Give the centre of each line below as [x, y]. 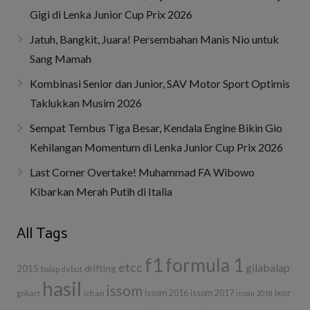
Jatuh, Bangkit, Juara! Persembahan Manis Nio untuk [155, 39]
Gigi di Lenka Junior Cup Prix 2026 [111, 14]
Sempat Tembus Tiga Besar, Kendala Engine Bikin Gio [156, 127]
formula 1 [204, 265]
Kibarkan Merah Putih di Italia [101, 191]
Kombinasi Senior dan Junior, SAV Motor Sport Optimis [160, 83]
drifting [100, 268]
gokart [28, 293]
